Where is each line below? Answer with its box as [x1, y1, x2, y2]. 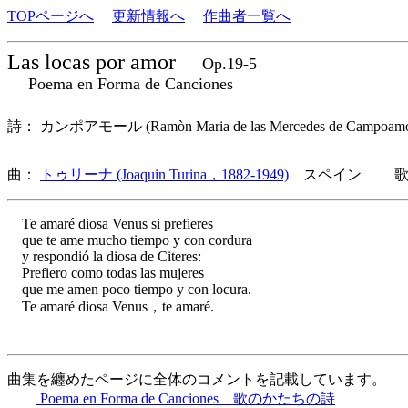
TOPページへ [7, 8, 94, 24]
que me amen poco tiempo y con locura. [7, 281, 251, 297]
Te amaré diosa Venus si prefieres [7, 216, 213, 231]
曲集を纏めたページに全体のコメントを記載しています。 [7, 372, 386, 387]
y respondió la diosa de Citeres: [7, 249, 201, 264]
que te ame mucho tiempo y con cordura [7, 232, 252, 248]
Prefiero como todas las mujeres [7, 265, 204, 280]
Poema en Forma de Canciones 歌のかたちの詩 [36, 391, 335, 406]
